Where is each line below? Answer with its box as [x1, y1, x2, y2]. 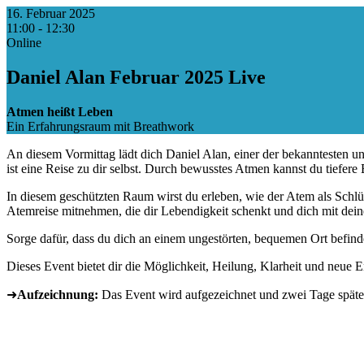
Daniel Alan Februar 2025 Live [6, 66, 266, 88]
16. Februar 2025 [6, 6, 95, 20]
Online [6, 36, 41, 50]
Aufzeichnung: [17, 287, 98, 301]
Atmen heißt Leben [6, 104, 113, 119]
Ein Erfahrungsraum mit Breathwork [6, 119, 194, 133]
